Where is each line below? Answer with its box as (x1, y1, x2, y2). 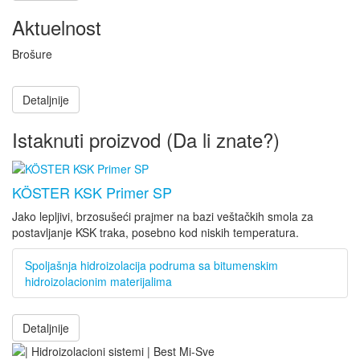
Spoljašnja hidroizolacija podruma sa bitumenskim (25, 256, 278, 273)
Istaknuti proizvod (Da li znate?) (12, 125, 280, 154)
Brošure (12, 46, 52, 63)
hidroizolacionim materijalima (25, 272, 172, 289)
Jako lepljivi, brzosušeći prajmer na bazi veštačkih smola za (12, 207, 313, 224)
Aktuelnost (12, 13, 101, 42)
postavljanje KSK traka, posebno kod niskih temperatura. (12, 223, 299, 240)
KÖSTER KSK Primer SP (12, 181, 172, 202)
